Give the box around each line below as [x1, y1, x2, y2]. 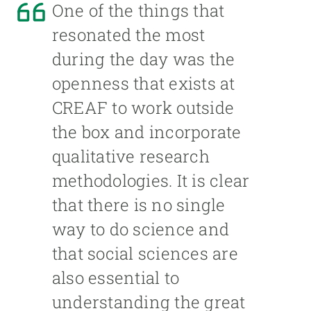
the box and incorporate [52, 121, 242, 144]
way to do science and [52, 218, 230, 241]
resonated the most [52, 24, 205, 47]
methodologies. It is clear [52, 169, 250, 192]
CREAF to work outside [52, 96, 235, 119]
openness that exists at [52, 72, 235, 95]
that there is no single [52, 194, 226, 217]
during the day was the [52, 48, 235, 71]
